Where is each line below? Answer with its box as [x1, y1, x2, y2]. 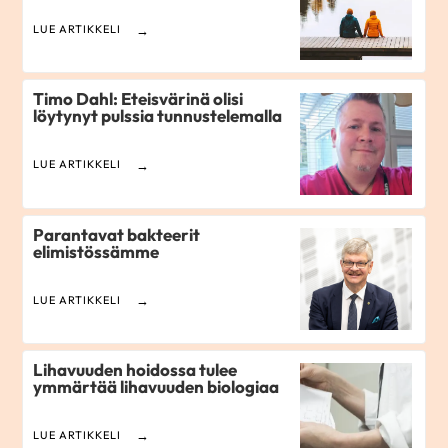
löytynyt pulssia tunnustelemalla [33, 105, 283, 127]
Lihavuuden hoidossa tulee [33, 358, 238, 380]
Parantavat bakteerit [33, 223, 201, 245]
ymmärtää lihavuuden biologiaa [33, 375, 280, 397]
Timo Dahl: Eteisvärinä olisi [33, 88, 244, 110]
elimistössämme [33, 240, 160, 262]
